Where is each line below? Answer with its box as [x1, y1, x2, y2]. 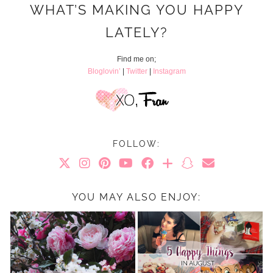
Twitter [126, 66, 147, 76]
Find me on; [117, 54, 156, 63]
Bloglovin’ [87, 66, 121, 76]
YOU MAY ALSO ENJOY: [72, 191, 201, 204]
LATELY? [105, 24, 168, 40]
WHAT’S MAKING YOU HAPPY [29, 1, 244, 18]
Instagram [152, 66, 186, 76]
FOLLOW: [113, 139, 160, 149]
